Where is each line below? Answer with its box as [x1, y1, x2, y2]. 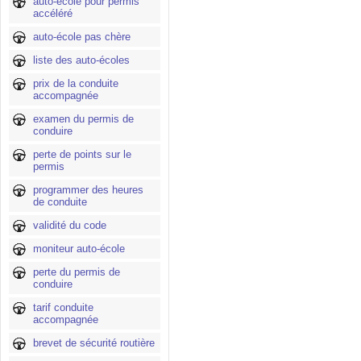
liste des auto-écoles [33, 54, 130, 66]
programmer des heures [33, 184, 143, 196]
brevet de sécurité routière [33, 337, 155, 349]
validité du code [33, 219, 106, 231]
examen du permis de [33, 113, 134, 125]
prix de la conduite [33, 77, 118, 89]
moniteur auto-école [33, 243, 125, 255]
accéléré [33, 7, 73, 19]
